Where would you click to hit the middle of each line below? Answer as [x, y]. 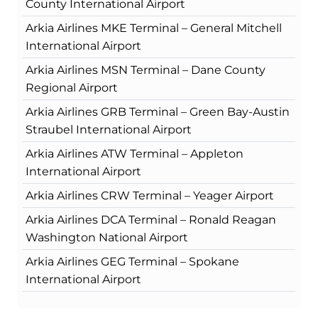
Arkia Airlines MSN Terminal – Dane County [146, 70]
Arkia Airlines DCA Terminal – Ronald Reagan [151, 220]
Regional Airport [72, 88]
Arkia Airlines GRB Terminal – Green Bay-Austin [158, 112]
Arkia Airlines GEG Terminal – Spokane [132, 262]
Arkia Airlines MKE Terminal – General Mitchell [154, 28]
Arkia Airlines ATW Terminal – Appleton [135, 154]
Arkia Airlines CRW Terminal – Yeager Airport [150, 196]
